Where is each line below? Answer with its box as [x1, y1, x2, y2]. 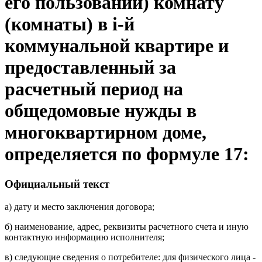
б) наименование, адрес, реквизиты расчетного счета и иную [5, 221, 249, 232]
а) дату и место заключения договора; [5, 201, 154, 212]
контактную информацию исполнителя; [5, 232, 164, 242]
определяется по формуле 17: [5, 143, 249, 165]
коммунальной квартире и [5, 35, 229, 57]
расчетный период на [5, 78, 183, 100]
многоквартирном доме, [5, 122, 206, 143]
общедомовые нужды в [5, 100, 196, 122]
